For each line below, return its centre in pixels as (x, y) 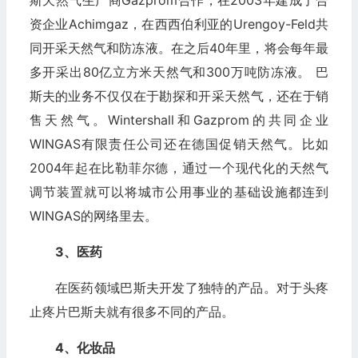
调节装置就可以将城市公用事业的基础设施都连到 (179, 191)
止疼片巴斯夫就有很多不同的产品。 (131, 311)
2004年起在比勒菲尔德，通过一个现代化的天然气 (179, 167)
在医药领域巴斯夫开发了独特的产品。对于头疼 (191, 287)
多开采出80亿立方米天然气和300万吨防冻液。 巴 (179, 72)
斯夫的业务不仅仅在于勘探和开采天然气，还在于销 (179, 95)
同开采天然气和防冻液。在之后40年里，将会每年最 (179, 48)
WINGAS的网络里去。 (93, 215)
